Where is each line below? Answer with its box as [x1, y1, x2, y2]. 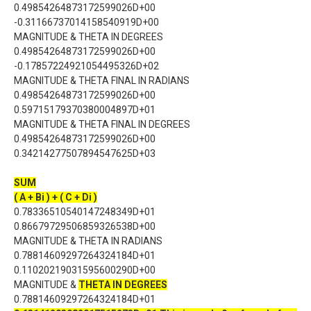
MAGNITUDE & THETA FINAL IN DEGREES [14, 119, 190, 130]
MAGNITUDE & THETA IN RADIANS [14, 235, 162, 246]
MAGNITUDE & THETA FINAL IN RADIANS [14, 75, 190, 86]
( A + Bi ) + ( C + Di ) [14, 192, 97, 203]
